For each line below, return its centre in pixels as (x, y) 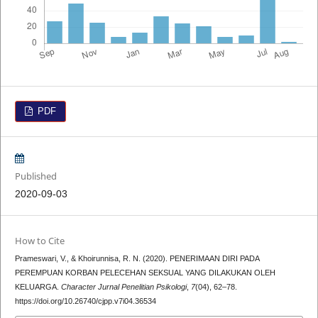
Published (35, 176)
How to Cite (39, 241)
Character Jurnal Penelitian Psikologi (124, 287)
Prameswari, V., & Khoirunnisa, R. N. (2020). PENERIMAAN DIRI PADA (137, 259)
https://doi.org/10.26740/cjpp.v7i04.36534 (85, 301)
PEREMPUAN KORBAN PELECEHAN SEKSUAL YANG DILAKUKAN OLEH (145, 273)
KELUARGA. (38, 287)
